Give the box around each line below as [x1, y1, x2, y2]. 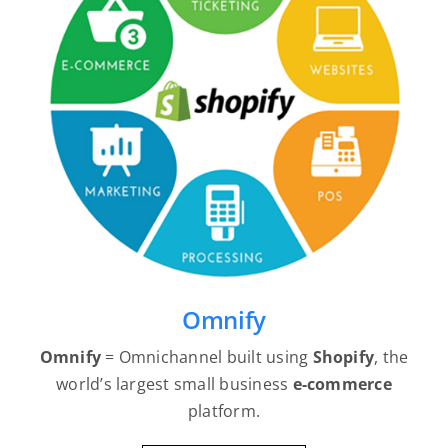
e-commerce [292, 373, 392, 396]
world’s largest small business [56, 373, 293, 396]
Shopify [312, 346, 375, 369]
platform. [187, 400, 261, 423]
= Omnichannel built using [101, 346, 313, 369]
